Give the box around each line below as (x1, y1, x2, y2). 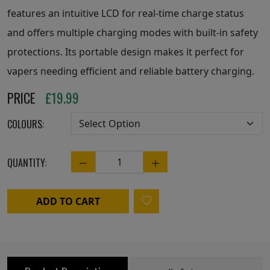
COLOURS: (7, 116, 44, 131)
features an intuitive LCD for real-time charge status (7, 6, 244, 20)
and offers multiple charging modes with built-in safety (7, 25, 258, 39)
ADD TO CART (36, 194, 100, 208)
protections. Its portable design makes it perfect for (7, 45, 244, 58)
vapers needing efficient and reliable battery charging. (7, 64, 254, 78)
